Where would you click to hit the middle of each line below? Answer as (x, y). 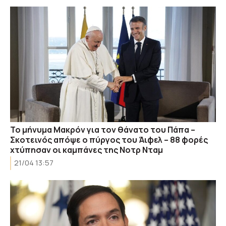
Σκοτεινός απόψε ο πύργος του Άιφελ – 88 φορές (109, 140)
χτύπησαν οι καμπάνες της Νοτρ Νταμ (87, 150)
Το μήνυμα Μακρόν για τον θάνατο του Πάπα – (103, 130)
